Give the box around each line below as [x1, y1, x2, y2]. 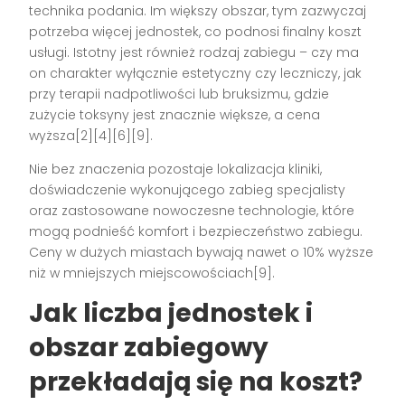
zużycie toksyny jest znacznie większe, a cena [29, 106, 321, 125]
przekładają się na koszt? [29, 364, 363, 400]
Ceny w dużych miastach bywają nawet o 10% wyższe [29, 243, 374, 262]
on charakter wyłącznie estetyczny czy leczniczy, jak [29, 64, 363, 83]
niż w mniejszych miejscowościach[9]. [29, 264, 276, 283]
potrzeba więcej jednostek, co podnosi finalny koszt [29, 23, 363, 42]
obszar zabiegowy [29, 330, 269, 366]
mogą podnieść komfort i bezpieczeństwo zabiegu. [29, 222, 363, 241]
